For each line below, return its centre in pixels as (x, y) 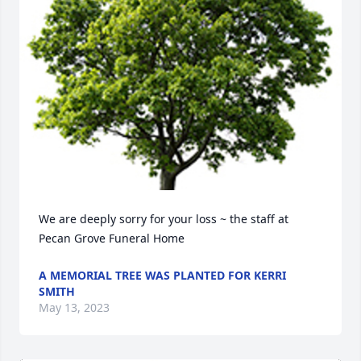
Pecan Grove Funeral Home (112, 238)
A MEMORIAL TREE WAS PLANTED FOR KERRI (162, 275)
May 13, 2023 (74, 307)
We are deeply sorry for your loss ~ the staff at (164, 219)
